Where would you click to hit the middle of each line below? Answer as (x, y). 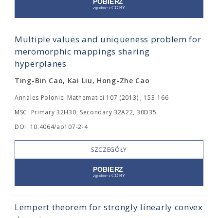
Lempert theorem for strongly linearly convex (109, 207)
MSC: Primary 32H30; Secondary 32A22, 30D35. (87, 112)
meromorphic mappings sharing (82, 51)
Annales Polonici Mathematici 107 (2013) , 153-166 (92, 98)
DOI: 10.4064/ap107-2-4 (51, 127)
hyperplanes (41, 64)
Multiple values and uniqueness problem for (108, 39)
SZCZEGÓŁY (109, 150)
